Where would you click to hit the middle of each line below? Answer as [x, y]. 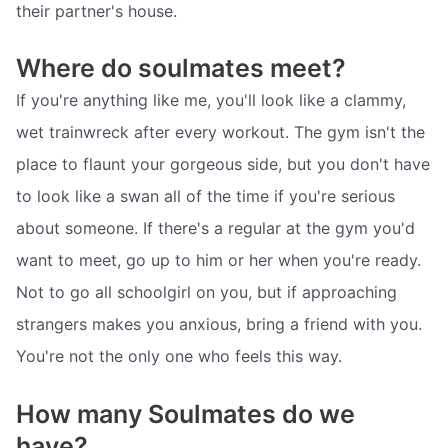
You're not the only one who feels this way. [179, 356]
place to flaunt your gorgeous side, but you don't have [223, 164]
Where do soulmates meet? [181, 68]
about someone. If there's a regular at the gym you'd [215, 228]
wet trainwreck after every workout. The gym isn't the [220, 132]
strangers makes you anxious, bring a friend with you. [219, 324]
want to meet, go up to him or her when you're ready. [218, 260]
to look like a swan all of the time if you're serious [205, 196]
